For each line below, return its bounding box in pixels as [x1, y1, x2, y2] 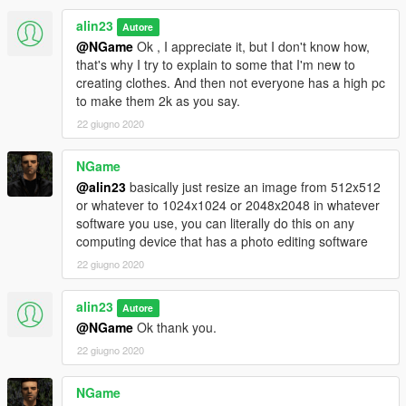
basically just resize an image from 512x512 [126, 178, 381, 197]
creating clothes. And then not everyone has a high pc [76, 73, 385, 92]
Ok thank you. [133, 318, 217, 337]
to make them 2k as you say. [76, 92, 240, 111]
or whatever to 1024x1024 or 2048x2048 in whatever [76, 196, 380, 215]
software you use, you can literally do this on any [76, 214, 354, 233]
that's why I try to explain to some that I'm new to [76, 55, 355, 74]
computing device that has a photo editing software [76, 232, 368, 251]
